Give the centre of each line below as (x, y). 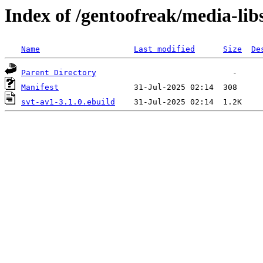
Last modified (164, 49)
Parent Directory (59, 73)
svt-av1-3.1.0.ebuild (68, 102)
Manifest (40, 87)
